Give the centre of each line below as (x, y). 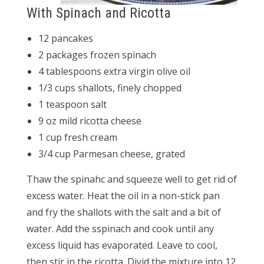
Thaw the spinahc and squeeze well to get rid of (132, 179)
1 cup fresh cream (78, 137)
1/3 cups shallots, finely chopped (110, 88)
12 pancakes (66, 38)
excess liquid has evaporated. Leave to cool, (122, 245)
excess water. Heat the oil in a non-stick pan (123, 196)
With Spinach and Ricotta (99, 13)
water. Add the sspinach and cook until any (120, 229)
